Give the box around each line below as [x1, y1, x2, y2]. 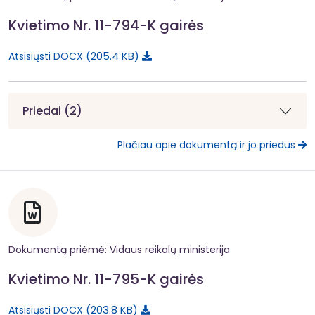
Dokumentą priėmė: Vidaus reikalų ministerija [8, 242, 230, 257]
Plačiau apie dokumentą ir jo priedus [117, 138, 298, 153]
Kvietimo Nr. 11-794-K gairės [8, 15, 204, 35]
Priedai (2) [22, 103, 82, 120]
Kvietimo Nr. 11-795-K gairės [8, 269, 204, 289]
